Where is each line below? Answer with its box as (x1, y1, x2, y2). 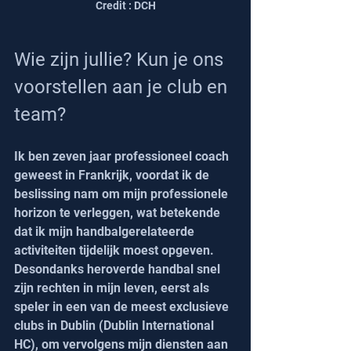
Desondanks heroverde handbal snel (14, 262, 223, 277)
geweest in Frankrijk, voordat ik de (14, 168, 212, 183)
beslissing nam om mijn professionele (14, 186, 231, 202)
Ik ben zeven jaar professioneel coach (14, 149, 232, 165)
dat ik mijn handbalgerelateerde (14, 224, 197, 240)
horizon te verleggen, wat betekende (14, 205, 223, 221)
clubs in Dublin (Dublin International (14, 318, 217, 334)
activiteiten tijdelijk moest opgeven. (14, 243, 214, 259)
